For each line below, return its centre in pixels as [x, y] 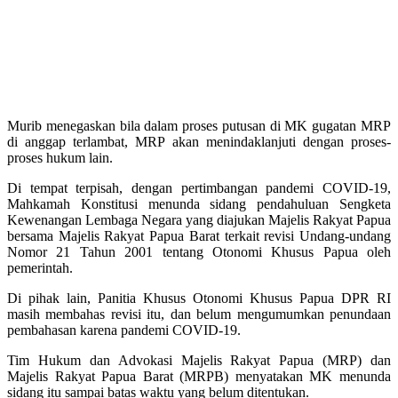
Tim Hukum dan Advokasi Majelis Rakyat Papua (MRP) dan [199, 360]
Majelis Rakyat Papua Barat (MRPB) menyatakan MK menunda [199, 376]
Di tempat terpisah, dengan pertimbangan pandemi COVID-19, [199, 187]
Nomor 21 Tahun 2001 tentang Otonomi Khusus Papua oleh [199, 251]
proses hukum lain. [60, 157]
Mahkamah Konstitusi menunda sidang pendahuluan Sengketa [199, 203]
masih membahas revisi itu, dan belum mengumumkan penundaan [199, 314]
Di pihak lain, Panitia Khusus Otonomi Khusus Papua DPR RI [199, 298]
